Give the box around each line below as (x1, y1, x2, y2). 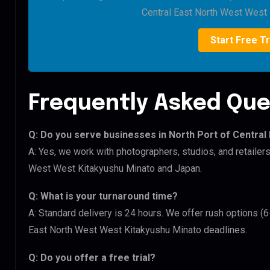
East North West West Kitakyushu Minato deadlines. (28, 224, 247, 236)
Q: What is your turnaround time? (28, 190, 178, 202)
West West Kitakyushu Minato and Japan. (28, 162, 202, 174)
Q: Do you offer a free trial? (28, 251, 155, 263)
